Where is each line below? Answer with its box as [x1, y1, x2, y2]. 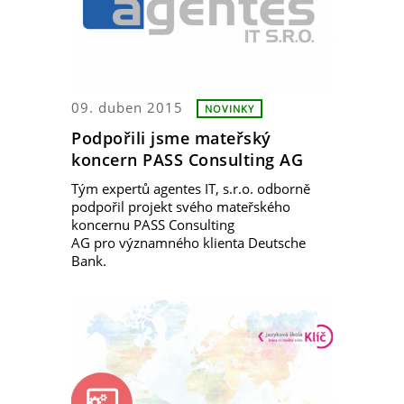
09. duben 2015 [71, 97, 183, 116]
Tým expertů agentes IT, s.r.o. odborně [71, 179, 310, 198]
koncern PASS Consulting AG [71, 148, 303, 170]
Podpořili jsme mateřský [71, 126, 271, 149]
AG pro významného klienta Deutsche [71, 234, 306, 252]
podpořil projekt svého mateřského [71, 197, 290, 216]
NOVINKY [205, 101, 254, 115]
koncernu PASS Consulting [71, 216, 234, 234]
